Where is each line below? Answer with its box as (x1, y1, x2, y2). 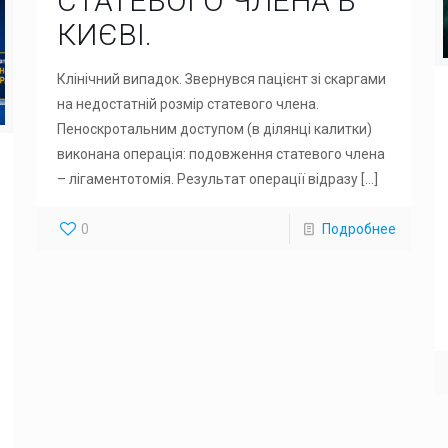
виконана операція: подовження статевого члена (56, 146, 385, 162)
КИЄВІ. (56, 17, 152, 52)
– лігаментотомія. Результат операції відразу (56, 171, 358, 187)
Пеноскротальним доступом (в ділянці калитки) (56, 121, 372, 137)
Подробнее (322, 221, 397, 237)
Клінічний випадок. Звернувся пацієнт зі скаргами (56, 71, 386, 87)
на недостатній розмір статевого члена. (56, 96, 319, 112)
